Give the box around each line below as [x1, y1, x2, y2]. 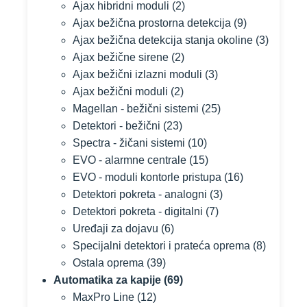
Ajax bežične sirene [73, 51, 169, 63]
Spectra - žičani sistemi [73, 137, 185, 149]
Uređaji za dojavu [73, 223, 158, 234]
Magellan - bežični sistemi [73, 103, 199, 114]
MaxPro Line [73, 291, 134, 303]
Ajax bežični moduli [73, 86, 168, 97]
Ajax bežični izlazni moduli [73, 69, 202, 80]
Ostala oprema [73, 257, 144, 269]
